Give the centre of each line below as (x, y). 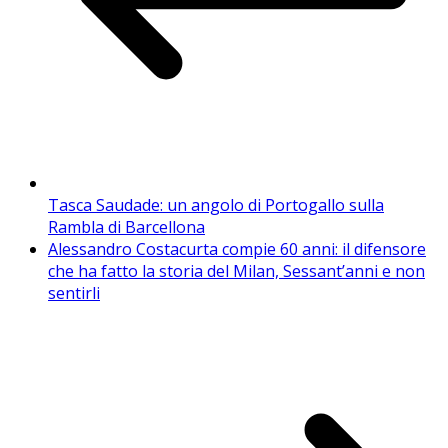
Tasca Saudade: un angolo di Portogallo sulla (216, 205)
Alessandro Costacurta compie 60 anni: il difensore (237, 249)
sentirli (74, 293)
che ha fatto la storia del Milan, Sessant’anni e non (236, 271)
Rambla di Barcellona (126, 227)
